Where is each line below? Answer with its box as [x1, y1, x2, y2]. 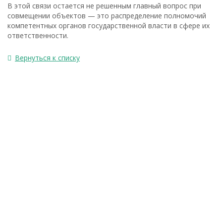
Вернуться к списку [15, 53, 80, 62]
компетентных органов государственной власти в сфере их [7, 21, 210, 30]
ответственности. [7, 31, 68, 40]
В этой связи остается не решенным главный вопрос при [7, 1, 201, 10]
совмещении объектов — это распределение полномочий [7, 11, 206, 20]
